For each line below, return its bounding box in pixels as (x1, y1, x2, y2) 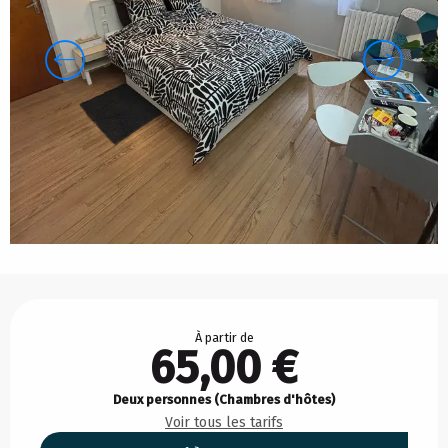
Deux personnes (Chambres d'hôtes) (113, 392, 335, 407)
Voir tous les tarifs (165, 414, 283, 431)
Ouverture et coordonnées (10, 299, 261, 322)
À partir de (194, 330, 254, 345)
